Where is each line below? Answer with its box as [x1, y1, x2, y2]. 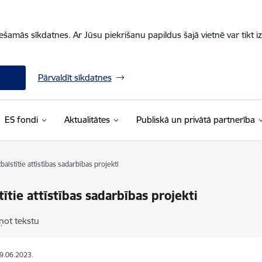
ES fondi [4, 114, 38, 125]
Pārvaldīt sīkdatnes [37, 72, 112, 83]
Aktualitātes [64, 114, 110, 125]
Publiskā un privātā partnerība [136, 114, 255, 125]
